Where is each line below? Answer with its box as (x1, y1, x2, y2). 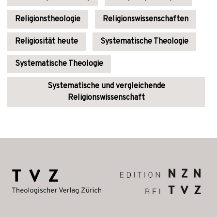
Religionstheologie (15, 15, 80, 24)
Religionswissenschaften (103, 15, 188, 24)
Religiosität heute (15, 37, 78, 46)
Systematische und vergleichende (47, 81, 165, 91)
